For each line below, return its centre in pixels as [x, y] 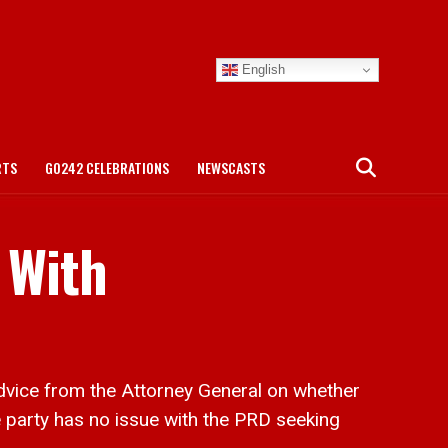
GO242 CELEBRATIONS [107, 167]
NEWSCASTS [231, 167]
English [261, 69]
